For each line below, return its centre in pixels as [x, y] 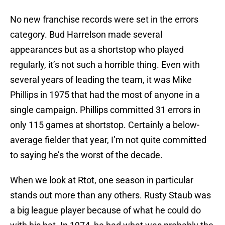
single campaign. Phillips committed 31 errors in [105, 110]
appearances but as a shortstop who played [97, 50]
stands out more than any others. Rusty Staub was [110, 195]
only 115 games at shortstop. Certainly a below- [105, 125]
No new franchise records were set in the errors [104, 20]
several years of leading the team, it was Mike [101, 80]
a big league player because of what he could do [105, 210]
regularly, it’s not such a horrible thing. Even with [105, 65]
